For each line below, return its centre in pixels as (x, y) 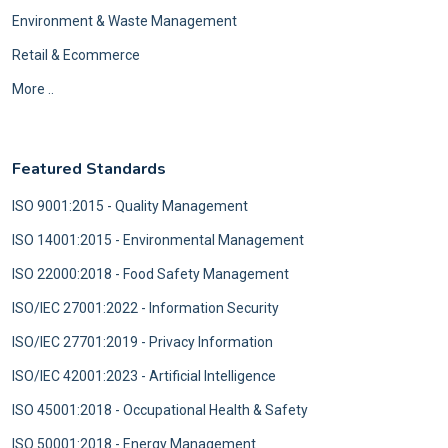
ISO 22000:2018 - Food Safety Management (150, 274)
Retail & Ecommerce (76, 55)
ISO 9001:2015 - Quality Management (130, 206)
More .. (33, 89)
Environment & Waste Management (124, 21)
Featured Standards (89, 169)
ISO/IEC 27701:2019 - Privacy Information (142, 342)
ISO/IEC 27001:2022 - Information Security (145, 308)
